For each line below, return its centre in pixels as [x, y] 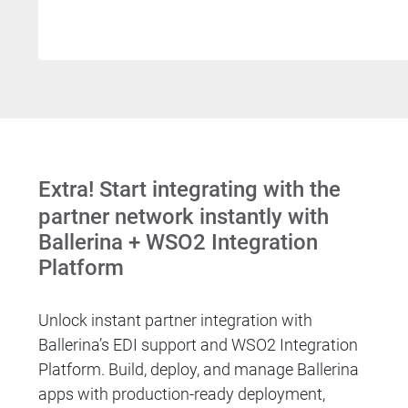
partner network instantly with [184, 217]
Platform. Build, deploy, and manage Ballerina [199, 370]
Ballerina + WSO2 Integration [178, 243]
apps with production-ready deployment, [182, 394]
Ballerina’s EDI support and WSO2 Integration [199, 345]
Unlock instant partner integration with [176, 321]
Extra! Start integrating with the [190, 189]
